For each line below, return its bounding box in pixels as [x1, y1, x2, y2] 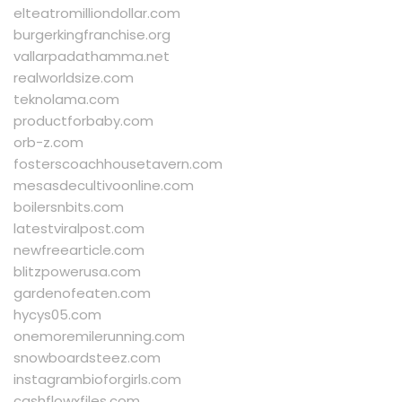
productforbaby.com [13, 111, 153, 131]
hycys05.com [13, 305, 101, 325]
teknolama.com [13, 90, 119, 109]
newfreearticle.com [13, 240, 144, 260]
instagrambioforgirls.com [13, 370, 181, 389]
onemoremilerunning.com [13, 327, 185, 346]
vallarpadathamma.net [13, 47, 170, 66]
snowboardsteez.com [13, 348, 161, 368]
